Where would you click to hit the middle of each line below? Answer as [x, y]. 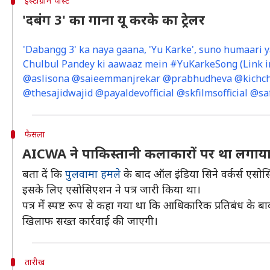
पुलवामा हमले [93, 174]
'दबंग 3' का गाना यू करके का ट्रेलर [114, 19]
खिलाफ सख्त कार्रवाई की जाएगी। [90, 221]
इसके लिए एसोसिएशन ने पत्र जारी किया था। [111, 189]
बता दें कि [44, 174]
